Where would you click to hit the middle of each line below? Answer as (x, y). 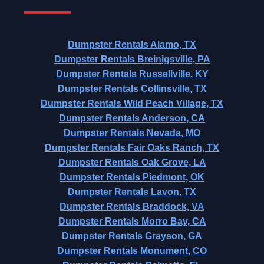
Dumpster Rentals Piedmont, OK (132, 177)
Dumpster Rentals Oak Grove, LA (132, 162)
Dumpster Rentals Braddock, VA (132, 207)
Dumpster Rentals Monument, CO (132, 251)
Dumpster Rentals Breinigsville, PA (132, 59)
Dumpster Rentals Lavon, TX (132, 192)
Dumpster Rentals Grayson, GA (132, 236)
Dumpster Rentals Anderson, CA (132, 118)
